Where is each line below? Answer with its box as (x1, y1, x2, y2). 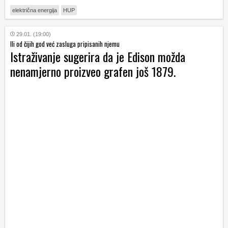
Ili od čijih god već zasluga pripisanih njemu (10, 39, 120, 49)
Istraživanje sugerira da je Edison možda (10, 47, 185, 66)
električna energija (12, 7, 57, 14)
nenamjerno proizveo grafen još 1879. (10, 62, 176, 81)
